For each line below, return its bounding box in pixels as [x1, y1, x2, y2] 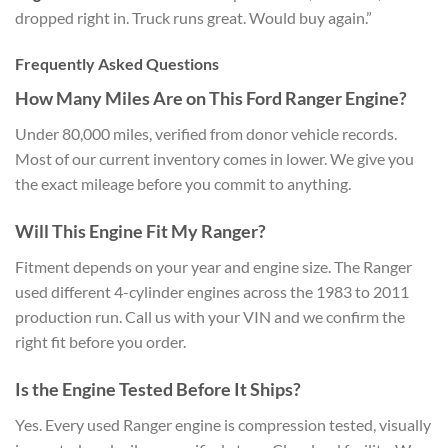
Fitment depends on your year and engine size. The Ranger [15, 256, 412, 276]
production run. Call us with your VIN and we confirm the [15, 306, 405, 326]
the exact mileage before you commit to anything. [15, 174, 351, 194]
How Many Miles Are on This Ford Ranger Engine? [15, 87, 407, 110]
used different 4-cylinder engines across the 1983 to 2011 [15, 281, 409, 301]
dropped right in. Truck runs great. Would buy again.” [15, 8, 372, 28]
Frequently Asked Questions [15, 54, 219, 74]
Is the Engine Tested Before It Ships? [15, 377, 301, 400]
